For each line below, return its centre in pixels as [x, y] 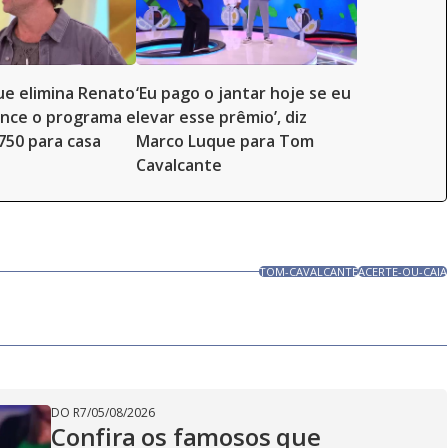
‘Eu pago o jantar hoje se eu [243, 93]
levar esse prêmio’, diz [221, 117]
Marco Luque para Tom [225, 141]
